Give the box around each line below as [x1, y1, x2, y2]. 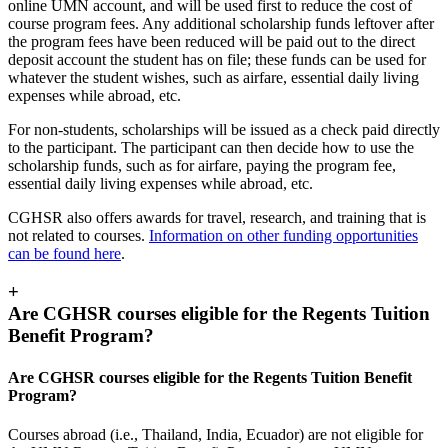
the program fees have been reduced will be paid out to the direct [8, 32, 415, 50]
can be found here [8, 244, 121, 262]
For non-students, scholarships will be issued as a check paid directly [8, 120, 440, 138]
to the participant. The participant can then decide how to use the [8, 138, 414, 156]
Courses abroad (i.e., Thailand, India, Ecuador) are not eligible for [8, 425, 423, 443]
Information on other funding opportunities [149, 226, 418, 244]
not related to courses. [8, 226, 149, 244]
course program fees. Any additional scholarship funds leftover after [8, 14, 434, 32]
